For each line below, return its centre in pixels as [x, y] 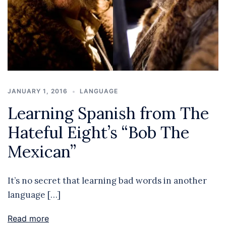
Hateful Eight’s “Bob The [98, 132]
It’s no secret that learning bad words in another [107, 180]
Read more [28, 218]
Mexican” [42, 151]
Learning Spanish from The [108, 113]
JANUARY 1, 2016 [38, 91]
